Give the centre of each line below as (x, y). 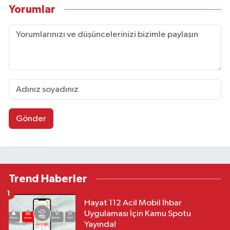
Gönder (31, 119)
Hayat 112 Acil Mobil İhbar (133, 203)
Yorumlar (32, 9)
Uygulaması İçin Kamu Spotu (138, 214)
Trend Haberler (48, 179)
